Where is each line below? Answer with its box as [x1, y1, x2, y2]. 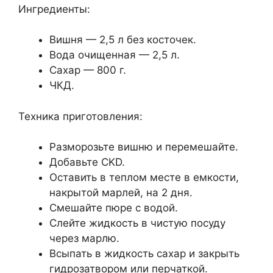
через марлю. [49, 232, 119, 245]
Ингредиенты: [18, 2, 90, 15]
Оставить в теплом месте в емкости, [49, 171, 239, 184]
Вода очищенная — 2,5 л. [49, 49, 180, 62]
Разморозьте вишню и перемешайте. [49, 141, 238, 154]
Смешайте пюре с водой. [49, 202, 178, 214]
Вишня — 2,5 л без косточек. [49, 34, 196, 46]
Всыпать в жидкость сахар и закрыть [49, 247, 239, 260]
